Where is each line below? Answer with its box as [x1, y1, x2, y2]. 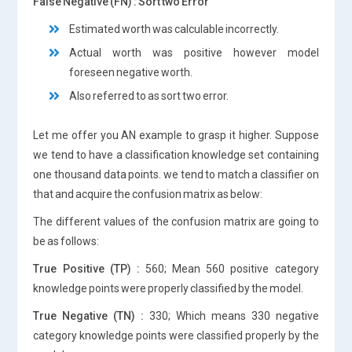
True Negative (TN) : [33, 309, 145, 322]
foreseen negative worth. [69, 65, 193, 79]
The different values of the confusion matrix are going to [33, 214, 319, 228]
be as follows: [33, 234, 100, 247]
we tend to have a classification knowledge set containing [33, 148, 319, 161]
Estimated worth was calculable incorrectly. [69, 22, 280, 35]
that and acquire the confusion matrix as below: [33, 187, 263, 200]
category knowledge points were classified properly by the [33, 328, 319, 342]
